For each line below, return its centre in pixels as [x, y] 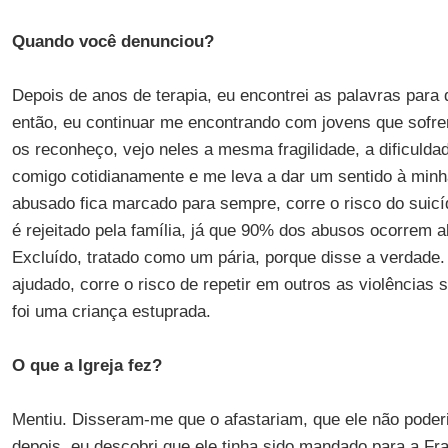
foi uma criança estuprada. [111, 311]
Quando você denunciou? [112, 41]
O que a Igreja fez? [86, 365]
